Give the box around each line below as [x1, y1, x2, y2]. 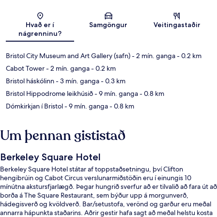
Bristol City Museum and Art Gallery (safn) [6, 51, 130, 61]
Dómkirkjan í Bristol [6, 102, 63, 111]
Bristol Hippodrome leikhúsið [6, 89, 93, 98]
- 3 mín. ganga [54, 77, 99, 86]
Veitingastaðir [153, 20, 201, 30]
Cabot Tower [6, 64, 45, 73]
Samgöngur [89, 20, 128, 30]
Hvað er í [26, 20, 55, 30]
